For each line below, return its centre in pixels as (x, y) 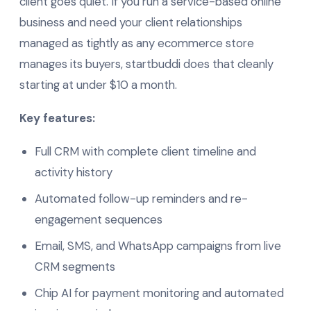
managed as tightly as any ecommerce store (137, 43)
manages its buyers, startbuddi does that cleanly (146, 64)
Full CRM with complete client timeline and (145, 151)
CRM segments (75, 266)
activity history (74, 172)
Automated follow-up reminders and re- (141, 198)
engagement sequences (99, 219)
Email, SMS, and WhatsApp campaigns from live (158, 245)
